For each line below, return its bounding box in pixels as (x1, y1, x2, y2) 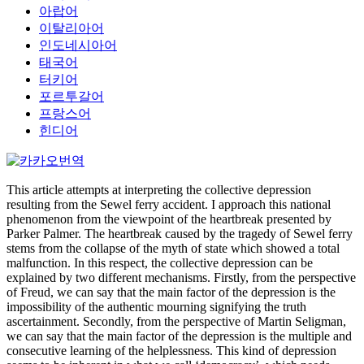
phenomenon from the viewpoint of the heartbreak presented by (6, 212, 331, 226)
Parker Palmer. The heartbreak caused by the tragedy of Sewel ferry (6, 227, 353, 240)
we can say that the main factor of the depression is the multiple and (6, 329, 352, 343)
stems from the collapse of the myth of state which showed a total (6, 241, 340, 255)
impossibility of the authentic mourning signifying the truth (6, 300, 306, 314)
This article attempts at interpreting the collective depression (6, 183, 311, 197)
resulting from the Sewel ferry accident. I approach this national (6, 197, 331, 211)
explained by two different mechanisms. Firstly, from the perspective (6, 271, 356, 284)
